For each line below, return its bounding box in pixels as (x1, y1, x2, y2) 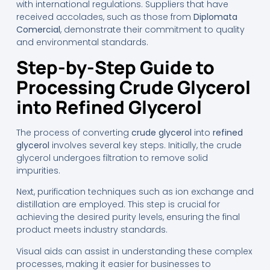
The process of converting (16, 126, 131, 139)
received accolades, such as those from (16, 10, 193, 23)
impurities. (16, 164, 60, 177)
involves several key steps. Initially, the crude (49, 139, 242, 151)
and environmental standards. (16, 36, 148, 48)
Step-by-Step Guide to (16, 54, 215, 80)
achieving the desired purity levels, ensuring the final (16, 211, 240, 224)
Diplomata (193, 10, 237, 23)
